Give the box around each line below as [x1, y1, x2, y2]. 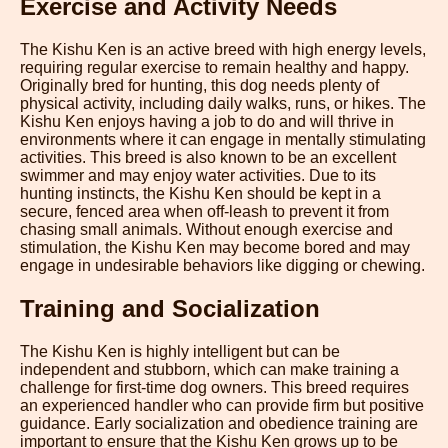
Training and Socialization [20, 294, 320, 322]
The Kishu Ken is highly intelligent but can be [20, 342, 340, 360]
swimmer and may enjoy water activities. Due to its [20, 166, 376, 184]
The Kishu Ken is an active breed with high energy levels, [20, 40, 426, 58]
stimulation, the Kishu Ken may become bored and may [20, 238, 410, 256]
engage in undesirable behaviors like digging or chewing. [20, 256, 425, 274]
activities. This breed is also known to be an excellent [20, 148, 396, 166]
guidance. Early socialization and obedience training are [20, 414, 418, 432]
